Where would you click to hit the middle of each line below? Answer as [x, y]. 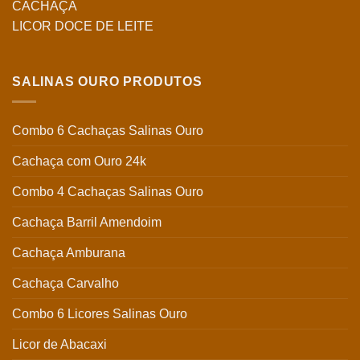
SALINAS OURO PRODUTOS [107, 82]
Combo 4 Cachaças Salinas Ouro [108, 191]
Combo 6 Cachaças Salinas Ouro [108, 130]
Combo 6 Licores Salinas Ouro [100, 313]
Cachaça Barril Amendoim [87, 222]
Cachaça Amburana [69, 252]
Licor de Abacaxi [59, 344]
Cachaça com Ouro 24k [79, 161]
